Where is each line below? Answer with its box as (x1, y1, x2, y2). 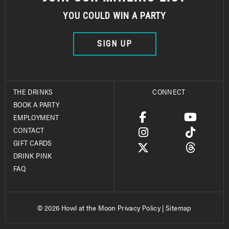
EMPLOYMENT (13, 111, 59, 122)
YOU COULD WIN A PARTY (63, 10, 166, 21)
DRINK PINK (13, 150, 52, 161)
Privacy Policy (117, 202, 161, 213)
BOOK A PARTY (13, 99, 60, 109)
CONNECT (152, 86, 186, 97)
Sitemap (166, 202, 192, 213)
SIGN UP (97, 39, 132, 49)
